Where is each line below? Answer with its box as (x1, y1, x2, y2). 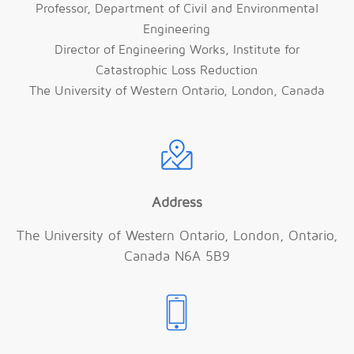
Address (151, 195, 202, 211)
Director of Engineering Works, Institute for (54, 43, 299, 58)
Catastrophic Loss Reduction (96, 63, 258, 78)
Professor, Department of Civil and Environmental (35, 2, 318, 17)
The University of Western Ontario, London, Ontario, (16, 228, 337, 244)
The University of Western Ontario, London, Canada (28, 84, 325, 99)
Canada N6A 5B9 (123, 249, 230, 265)
